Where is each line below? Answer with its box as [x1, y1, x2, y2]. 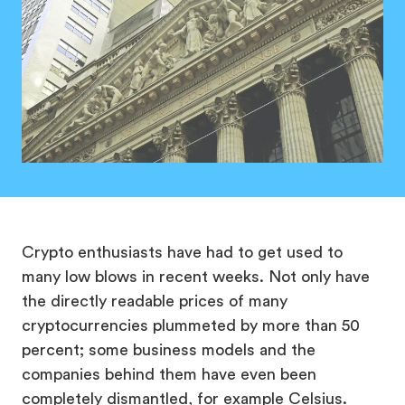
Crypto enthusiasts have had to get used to [22, 244, 343, 260]
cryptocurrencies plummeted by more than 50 [22, 317, 360, 334]
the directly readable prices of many [22, 293, 287, 309]
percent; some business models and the [22, 342, 316, 358]
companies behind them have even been [22, 366, 316, 382]
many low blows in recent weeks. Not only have [22, 268, 370, 285]
